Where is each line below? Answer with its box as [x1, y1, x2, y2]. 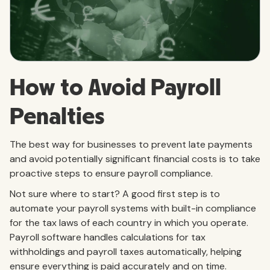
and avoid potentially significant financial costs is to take [10, 152, 260, 166]
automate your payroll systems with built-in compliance [10, 202, 256, 215]
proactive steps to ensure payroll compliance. [10, 167, 215, 180]
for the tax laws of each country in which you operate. [10, 216, 248, 230]
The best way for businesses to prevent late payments [10, 138, 253, 151]
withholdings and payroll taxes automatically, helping [10, 245, 242, 259]
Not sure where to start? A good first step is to [10, 187, 220, 201]
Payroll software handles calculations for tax [10, 231, 206, 244]
